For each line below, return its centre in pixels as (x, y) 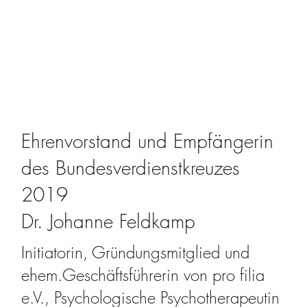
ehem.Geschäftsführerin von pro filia (143, 275)
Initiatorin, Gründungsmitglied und (136, 253)
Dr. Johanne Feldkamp (109, 221)
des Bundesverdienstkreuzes (131, 168)
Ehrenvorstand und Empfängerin (148, 141)
